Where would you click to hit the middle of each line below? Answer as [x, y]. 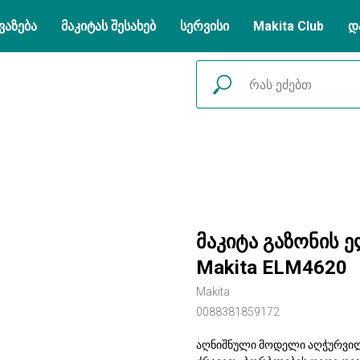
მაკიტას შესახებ [108, 26]
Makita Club [288, 26]
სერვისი [205, 26]
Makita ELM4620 [272, 268]
